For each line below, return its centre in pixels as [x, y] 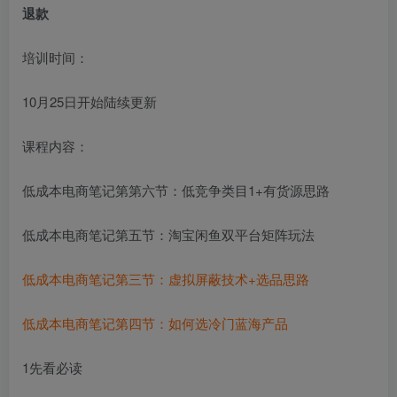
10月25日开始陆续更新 [90, 101]
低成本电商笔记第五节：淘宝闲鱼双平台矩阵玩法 [168, 234]
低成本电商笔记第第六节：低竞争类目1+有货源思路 [176, 190]
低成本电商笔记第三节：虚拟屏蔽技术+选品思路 [166, 278]
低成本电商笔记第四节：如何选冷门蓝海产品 [155, 323]
